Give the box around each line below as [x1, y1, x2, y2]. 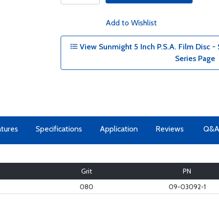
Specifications [36, 124, 82, 133]
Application [100, 124, 138, 133]
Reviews [155, 124, 184, 133]
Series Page [175, 54, 215, 63]
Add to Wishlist [105, 18, 157, 27]
